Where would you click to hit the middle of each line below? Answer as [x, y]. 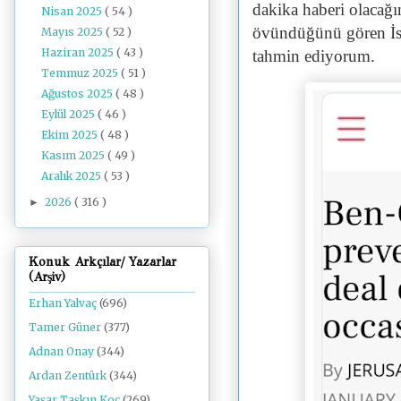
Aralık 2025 [73, 175]
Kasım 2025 [75, 155]
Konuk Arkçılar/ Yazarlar [102, 262]
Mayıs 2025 [74, 31]
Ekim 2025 [71, 134]
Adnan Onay [61, 352]
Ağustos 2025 [79, 93]
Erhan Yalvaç [63, 303]
